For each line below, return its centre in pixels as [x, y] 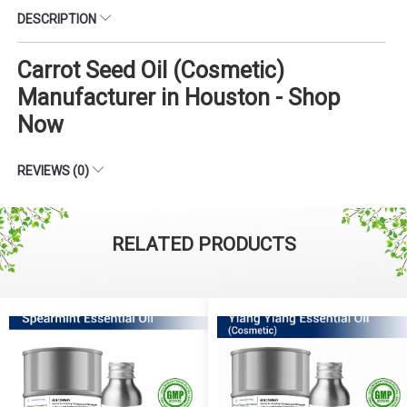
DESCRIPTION [58, 19]
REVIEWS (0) [55, 170]
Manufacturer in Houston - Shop [179, 97]
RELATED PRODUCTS [203, 244]
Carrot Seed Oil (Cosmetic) [151, 70]
